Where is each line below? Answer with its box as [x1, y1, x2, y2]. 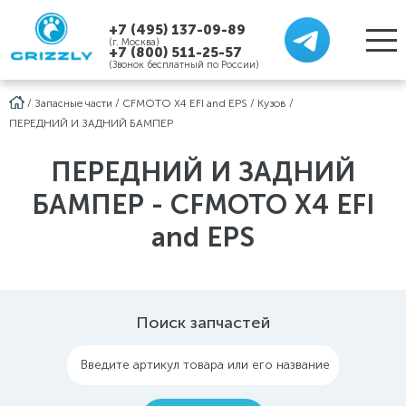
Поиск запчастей [136, 313, 270, 333]
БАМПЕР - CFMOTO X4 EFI [32, 188, 374, 221]
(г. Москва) [109, 36, 159, 48]
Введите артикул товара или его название [81, 357, 330, 372]
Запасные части [34, 97, 112, 110]
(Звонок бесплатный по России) [109, 59, 259, 71]
